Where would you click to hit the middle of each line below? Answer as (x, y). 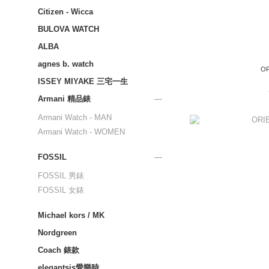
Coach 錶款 (59, 250)
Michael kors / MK (71, 215)
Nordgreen (57, 233)
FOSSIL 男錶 (61, 176)
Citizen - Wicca (65, 12)
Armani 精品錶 (64, 99)
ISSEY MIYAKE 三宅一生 (83, 81)
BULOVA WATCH (68, 29)
